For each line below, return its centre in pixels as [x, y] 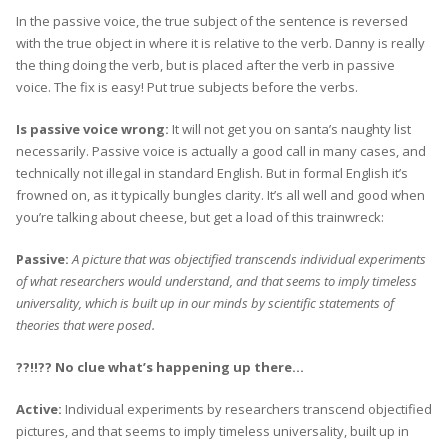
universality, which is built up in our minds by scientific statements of [205, 302]
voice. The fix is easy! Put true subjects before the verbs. [187, 86]
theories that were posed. [85, 324]
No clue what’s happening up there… [179, 366]
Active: [40, 408]
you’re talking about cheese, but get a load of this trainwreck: [200, 216]
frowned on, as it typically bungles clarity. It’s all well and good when [220, 194]
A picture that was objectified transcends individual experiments [249, 258]
